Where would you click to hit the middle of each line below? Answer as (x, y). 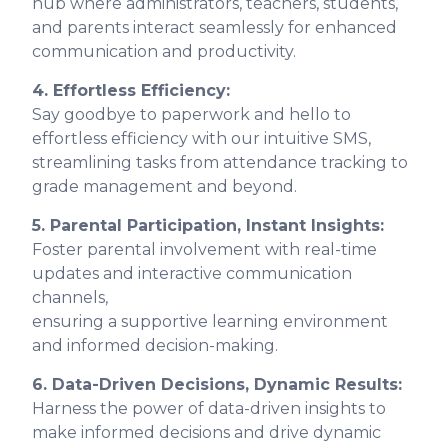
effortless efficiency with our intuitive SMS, (201, 139)
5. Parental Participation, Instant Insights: (208, 226)
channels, (70, 298)
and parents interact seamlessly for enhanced (214, 28)
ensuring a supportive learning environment (210, 322)
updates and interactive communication (192, 274)
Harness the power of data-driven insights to (209, 409)
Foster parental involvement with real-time (204, 250)
